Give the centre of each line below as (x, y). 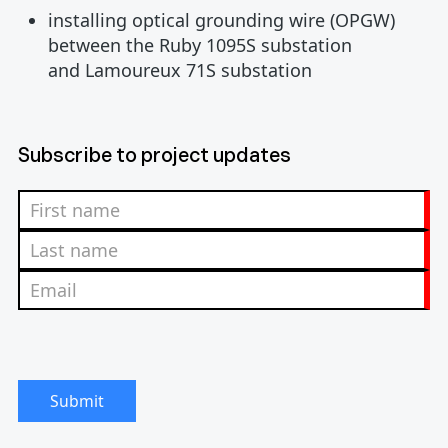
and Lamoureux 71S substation (180, 69)
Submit (77, 400)
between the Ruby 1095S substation (200, 44)
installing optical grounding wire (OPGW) (221, 19)
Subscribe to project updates (154, 155)
